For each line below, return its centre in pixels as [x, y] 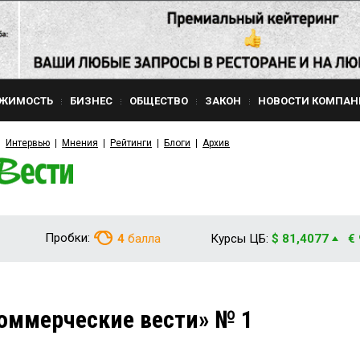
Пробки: [67, 238]
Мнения [80, 143]
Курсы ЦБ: [239, 239]
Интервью [28, 143]
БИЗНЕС [91, 101]
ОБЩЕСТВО [159, 101]
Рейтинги [131, 143]
